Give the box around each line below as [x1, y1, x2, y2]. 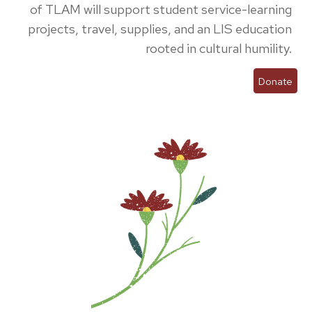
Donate [258, 74, 292, 88]
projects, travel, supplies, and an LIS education [27, 20, 292, 38]
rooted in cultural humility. [145, 40, 292, 57]
